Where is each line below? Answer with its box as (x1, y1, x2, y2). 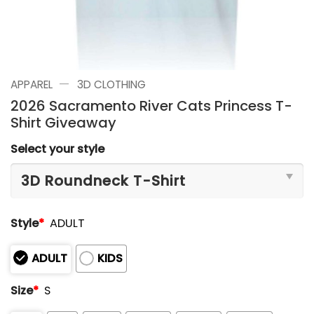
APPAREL (11, 77, 53, 92)
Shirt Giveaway (11, 112, 116, 132)
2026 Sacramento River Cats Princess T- (11, 95, 292, 116)
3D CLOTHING (76, 77, 146, 92)
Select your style (11, 140, 104, 157)
